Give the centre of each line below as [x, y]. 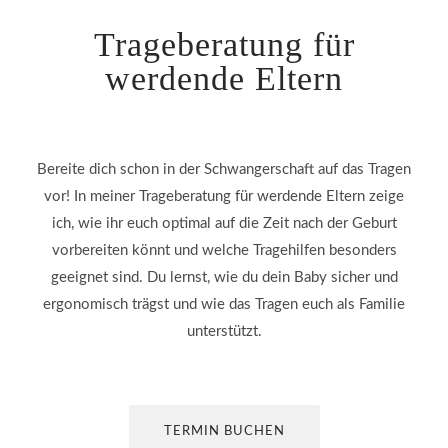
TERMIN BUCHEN [224, 431]
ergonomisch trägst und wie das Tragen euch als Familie [224, 304]
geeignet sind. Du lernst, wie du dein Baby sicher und [224, 277]
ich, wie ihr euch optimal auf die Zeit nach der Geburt [224, 223]
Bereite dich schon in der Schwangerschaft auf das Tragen [224, 169]
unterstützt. [224, 331]
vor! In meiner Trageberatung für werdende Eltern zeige [224, 196]
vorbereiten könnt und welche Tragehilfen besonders [224, 250]
